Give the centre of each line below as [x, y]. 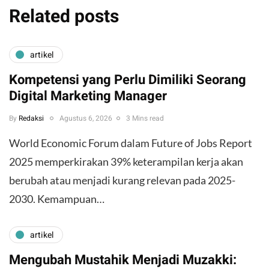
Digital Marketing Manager [88, 96]
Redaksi [31, 119]
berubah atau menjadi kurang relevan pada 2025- [122, 180]
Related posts [64, 17]
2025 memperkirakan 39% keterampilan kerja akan [126, 162]
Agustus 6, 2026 [86, 119]
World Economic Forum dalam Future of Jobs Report [131, 143]
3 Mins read [145, 119]
